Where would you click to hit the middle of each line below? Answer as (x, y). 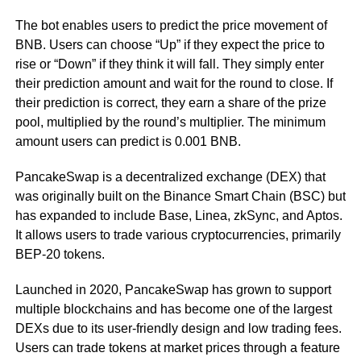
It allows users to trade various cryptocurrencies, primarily (178, 234)
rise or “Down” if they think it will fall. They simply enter (169, 64)
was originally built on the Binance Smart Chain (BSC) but (180, 196)
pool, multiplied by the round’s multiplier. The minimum (170, 122)
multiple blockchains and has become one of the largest (173, 309)
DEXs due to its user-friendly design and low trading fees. (178, 328)
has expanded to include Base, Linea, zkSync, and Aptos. (178, 215)
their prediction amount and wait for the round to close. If (174, 83)
